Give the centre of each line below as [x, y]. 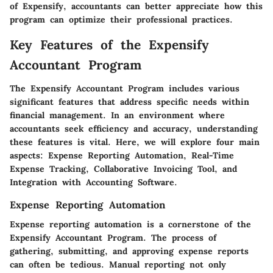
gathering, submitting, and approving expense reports [129, 251]
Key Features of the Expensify [109, 45]
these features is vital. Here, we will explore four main [135, 142]
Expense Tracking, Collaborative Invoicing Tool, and [123, 168]
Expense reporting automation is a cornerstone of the [130, 224]
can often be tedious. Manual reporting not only [118, 264]
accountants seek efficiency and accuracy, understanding [134, 128]
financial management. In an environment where [117, 115]
